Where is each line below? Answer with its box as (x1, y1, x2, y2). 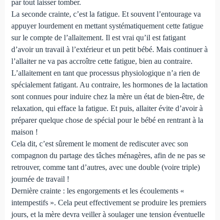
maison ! (11, 127, 38, 136)
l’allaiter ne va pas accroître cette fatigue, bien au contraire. (11, 56, 192, 65)
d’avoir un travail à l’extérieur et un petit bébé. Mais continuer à (11, 45, 208, 54)
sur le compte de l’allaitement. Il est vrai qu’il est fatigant (11, 33, 186, 42)
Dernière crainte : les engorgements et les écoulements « (11, 186, 184, 195)
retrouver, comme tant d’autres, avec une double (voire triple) (11, 163, 200, 171)
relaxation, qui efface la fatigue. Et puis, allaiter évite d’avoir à (11, 104, 203, 112)
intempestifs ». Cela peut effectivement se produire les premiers (11, 198, 206, 207)
